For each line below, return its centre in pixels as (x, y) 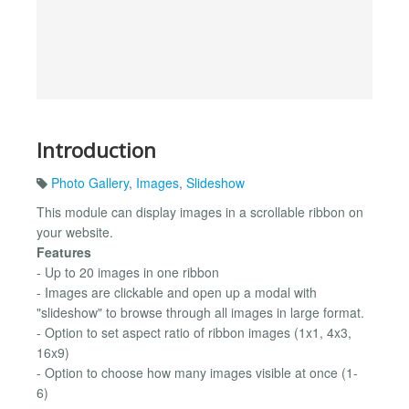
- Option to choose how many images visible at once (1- (197, 373)
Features (64, 252)
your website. (75, 232)
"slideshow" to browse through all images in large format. (200, 313)
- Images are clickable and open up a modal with (177, 293)
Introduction (96, 150)
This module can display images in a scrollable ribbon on (200, 212)
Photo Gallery (90, 183)
